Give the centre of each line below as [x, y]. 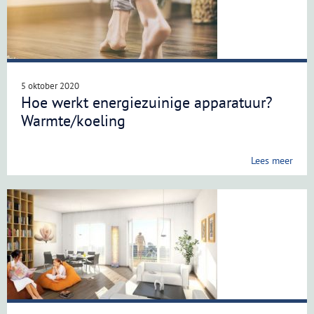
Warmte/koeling [73, 121]
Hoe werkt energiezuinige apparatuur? [147, 102]
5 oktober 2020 [50, 86]
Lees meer [272, 161]
